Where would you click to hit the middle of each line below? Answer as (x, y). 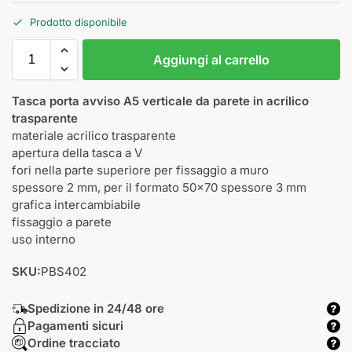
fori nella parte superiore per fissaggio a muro (140, 170)
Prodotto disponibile (79, 22)
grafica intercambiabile (76, 204)
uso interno (44, 239)
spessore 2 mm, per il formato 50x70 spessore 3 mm (159, 187)
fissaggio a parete (62, 222)
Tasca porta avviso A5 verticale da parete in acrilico (160, 101)
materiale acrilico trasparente (94, 135)
